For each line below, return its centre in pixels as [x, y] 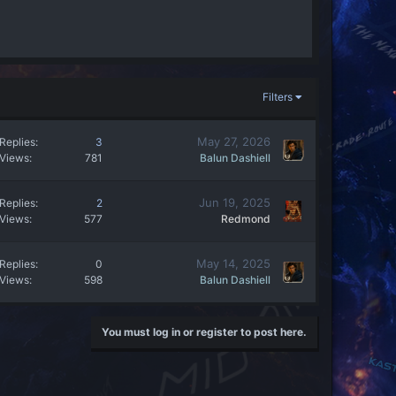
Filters [277, 96]
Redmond [246, 219]
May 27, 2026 [234, 142]
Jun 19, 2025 [235, 203]
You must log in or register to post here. [204, 331]
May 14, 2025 [233, 264]
